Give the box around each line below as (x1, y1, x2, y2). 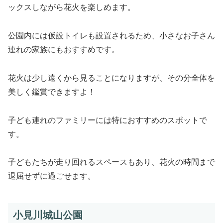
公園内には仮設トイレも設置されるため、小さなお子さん (8, 31, 215, 40)
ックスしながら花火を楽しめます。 (8, 3, 135, 12)
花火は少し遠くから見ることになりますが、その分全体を (8, 73, 215, 82)
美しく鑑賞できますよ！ (8, 87, 96, 96)
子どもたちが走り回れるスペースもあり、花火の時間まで (8, 158, 215, 167)
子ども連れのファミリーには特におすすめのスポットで (8, 115, 207, 124)
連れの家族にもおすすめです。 (8, 45, 119, 54)
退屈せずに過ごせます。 (8, 172, 96, 181)
